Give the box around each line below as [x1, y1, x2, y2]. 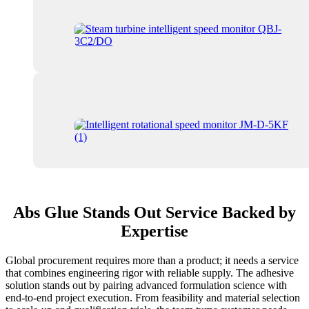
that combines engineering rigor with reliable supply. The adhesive [6, 267, 294, 279]
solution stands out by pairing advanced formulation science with [6, 279, 287, 292]
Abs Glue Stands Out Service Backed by [13, 203, 296, 222]
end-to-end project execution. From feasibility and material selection [6, 292, 300, 304]
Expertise [121, 222, 188, 241]
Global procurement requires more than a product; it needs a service [6, 255, 299, 267]
